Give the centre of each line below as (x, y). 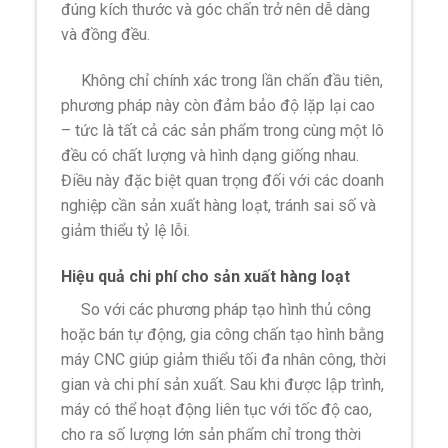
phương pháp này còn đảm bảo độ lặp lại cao (218, 105)
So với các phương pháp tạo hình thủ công (216, 309)
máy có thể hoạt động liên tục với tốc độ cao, (217, 409)
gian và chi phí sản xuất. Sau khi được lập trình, (223, 384)
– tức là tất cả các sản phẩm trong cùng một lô (223, 130)
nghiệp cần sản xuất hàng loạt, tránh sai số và (219, 205)
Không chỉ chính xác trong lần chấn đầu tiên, (222, 80)
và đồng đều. (106, 34)
